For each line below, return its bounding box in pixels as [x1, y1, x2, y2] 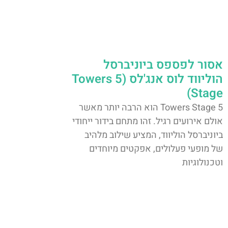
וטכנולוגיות [182, 155, 223, 169]
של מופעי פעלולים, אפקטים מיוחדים [89, 141, 223, 156]
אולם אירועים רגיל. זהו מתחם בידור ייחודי [72, 114, 223, 128]
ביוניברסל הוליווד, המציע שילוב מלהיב [84, 128, 223, 142]
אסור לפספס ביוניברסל [103, 55, 223, 74]
